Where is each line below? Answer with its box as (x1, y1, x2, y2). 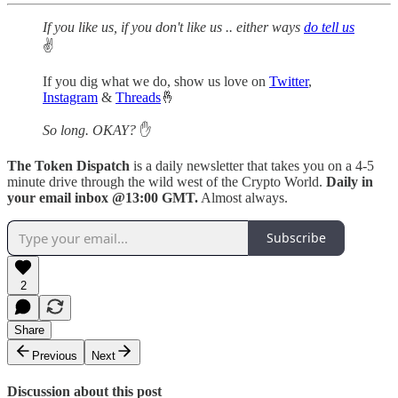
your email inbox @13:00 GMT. (7, 189, 198, 205)
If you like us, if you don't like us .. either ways (43, 19, 304, 35)
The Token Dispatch (7, 157, 133, 173)
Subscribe (267, 229, 326, 247)
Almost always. (198, 189, 288, 205)
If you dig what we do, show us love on (43, 73, 269, 89)
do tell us (304, 19, 354, 35)
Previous (32, 348, 77, 362)
